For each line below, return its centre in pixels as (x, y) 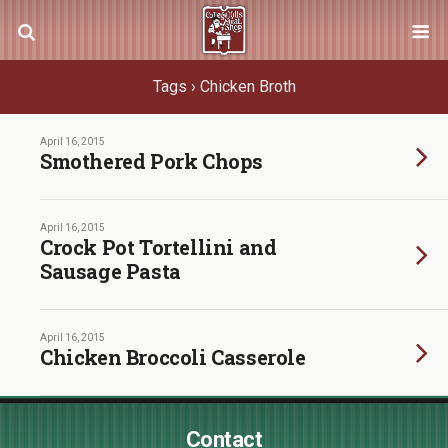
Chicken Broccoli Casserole (173, 357)
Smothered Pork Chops (151, 161)
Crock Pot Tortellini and (158, 247)
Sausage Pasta (110, 271)
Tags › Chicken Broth (224, 86)
